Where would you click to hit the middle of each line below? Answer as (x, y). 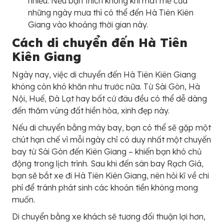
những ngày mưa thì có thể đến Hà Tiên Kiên (111, 13)
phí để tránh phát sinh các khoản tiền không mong (105, 188)
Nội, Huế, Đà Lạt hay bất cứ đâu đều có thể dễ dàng (109, 99)
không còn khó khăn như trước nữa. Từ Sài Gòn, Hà (106, 87)
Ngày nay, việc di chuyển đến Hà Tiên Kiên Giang (104, 75)
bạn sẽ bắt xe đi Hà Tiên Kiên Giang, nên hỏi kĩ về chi (110, 176)
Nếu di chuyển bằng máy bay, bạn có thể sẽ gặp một (111, 128)
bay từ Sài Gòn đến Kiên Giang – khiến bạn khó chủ (107, 152)
